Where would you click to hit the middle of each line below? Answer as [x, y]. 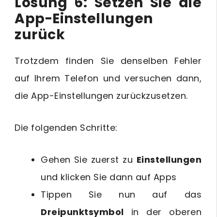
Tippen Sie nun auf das [121, 195]
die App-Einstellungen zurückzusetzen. [101, 96]
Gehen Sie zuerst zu [89, 160]
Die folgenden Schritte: [66, 128]
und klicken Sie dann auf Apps [109, 177]
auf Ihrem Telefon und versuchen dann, [108, 78]
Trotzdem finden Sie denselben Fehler [108, 61]
